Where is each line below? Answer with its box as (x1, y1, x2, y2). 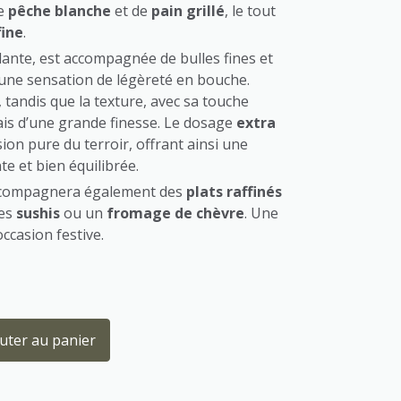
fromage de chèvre (107, 203, 244, 223)
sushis (16, 203, 60, 223)
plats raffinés (186, 182, 282, 201)
